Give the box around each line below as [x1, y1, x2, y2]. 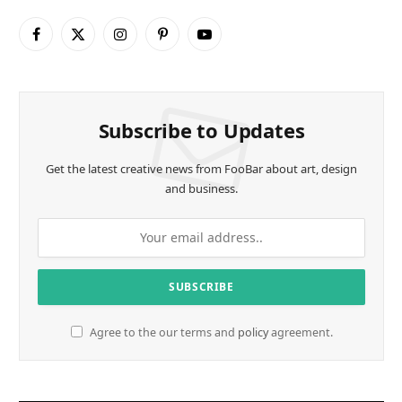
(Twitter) [76, 52, 127, 70]
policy [237, 324, 268, 340]
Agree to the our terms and [86, 324, 238, 340]
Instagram [118, 33, 182, 51]
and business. [165, 179, 238, 197]
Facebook [34, 33, 91, 51]
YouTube [203, 33, 255, 51]
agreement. [267, 324, 333, 340]
